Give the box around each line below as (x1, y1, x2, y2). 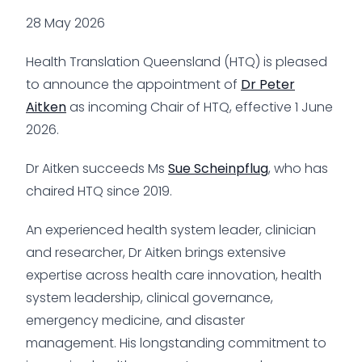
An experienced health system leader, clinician (26, 220, 316, 239)
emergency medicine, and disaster (26, 310, 245, 330)
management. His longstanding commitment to (26, 333, 326, 352)
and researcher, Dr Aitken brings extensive (26, 242, 286, 262)
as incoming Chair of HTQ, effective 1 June (66, 97, 333, 116)
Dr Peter (241, 74, 295, 94)
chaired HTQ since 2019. (26, 181, 172, 200)
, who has (268, 158, 328, 178)
